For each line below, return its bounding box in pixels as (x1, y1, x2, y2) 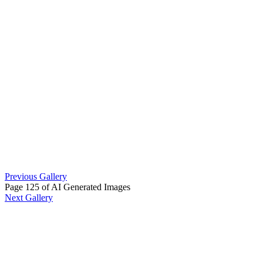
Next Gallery (5, 193, 53, 203)
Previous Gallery (5, 171, 67, 182)
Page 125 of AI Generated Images (5, 182, 130, 193)
